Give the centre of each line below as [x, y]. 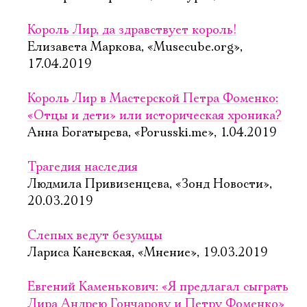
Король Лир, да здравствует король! [132, 30]
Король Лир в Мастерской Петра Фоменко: [153, 99]
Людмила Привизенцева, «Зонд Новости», [150, 184]
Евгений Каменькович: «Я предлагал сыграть [158, 287]
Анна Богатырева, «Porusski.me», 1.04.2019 [152, 133]
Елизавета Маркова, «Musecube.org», [135, 47]
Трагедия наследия [83, 167]
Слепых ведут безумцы [95, 236]
